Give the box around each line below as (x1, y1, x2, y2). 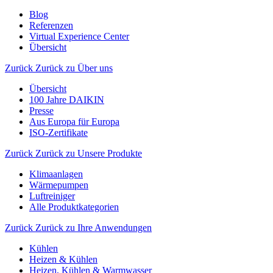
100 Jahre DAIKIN (29, 94, 104, 105)
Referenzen (29, 20, 73, 30)
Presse (29, 105, 54, 116)
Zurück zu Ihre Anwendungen (35, 222, 152, 233)
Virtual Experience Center (29, 31, 129, 41)
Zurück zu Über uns (35, 63, 113, 73)
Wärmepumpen (29, 180, 88, 190)
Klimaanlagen (29, 169, 83, 179)
